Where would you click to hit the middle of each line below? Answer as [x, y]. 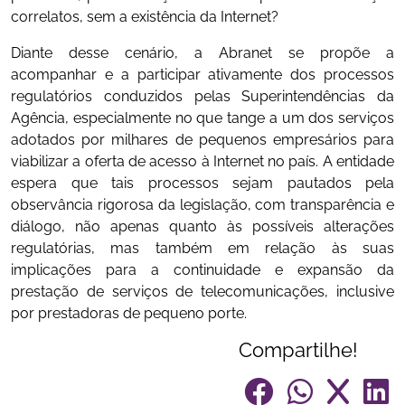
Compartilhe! [298, 350]
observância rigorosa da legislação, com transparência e [202, 204]
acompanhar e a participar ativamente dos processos [202, 74]
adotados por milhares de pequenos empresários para [202, 139]
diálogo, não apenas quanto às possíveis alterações [202, 226]
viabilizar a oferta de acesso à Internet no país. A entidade [202, 161]
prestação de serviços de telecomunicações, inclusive [202, 291]
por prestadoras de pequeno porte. [129, 313]
